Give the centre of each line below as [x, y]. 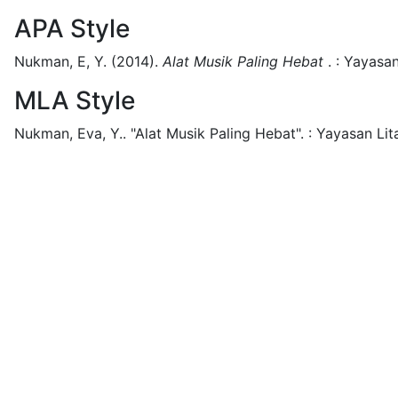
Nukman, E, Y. [60, 61]
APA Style [72, 28]
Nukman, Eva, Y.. [70, 133]
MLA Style [75, 100]
